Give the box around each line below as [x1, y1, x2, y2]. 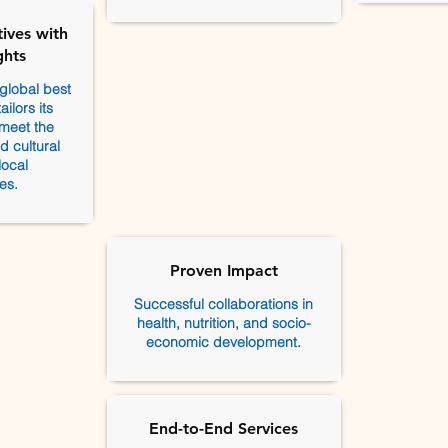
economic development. [146, 333, 301, 351]
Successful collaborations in [134, 295, 313, 313]
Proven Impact [169, 261, 278, 280]
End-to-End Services [149, 419, 298, 438]
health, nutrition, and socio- [136, 314, 311, 332]
